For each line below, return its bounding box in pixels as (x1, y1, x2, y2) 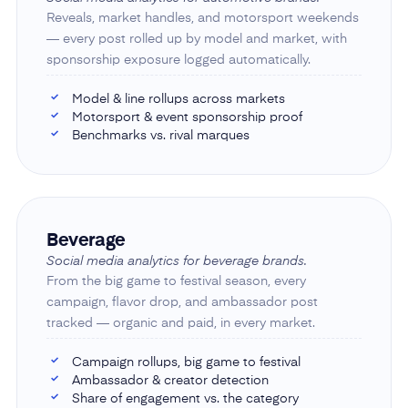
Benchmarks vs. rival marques (71, 128, 250, 142)
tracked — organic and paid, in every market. (46, 316, 315, 330)
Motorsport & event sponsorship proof (71, 110, 302, 124)
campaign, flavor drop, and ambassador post (46, 295, 318, 309)
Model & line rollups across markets (71, 92, 285, 106)
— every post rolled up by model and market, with (46, 32, 347, 46)
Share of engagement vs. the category (71, 392, 299, 405)
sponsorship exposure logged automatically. (46, 53, 311, 66)
